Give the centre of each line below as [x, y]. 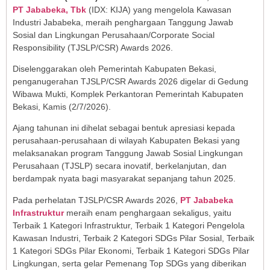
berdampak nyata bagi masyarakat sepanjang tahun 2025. [124, 179]
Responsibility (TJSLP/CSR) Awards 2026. [93, 47]
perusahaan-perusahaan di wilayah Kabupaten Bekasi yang [126, 141]
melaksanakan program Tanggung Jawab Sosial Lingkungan [128, 153]
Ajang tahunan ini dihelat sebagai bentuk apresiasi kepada [124, 128]
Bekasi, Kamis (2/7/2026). [62, 107]
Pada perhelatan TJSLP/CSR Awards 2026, [96, 200]
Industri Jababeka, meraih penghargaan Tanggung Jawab [123, 22]
